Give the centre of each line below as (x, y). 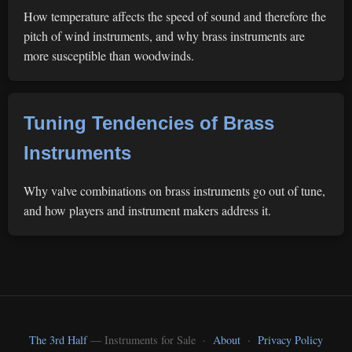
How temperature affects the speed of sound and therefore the (175, 16)
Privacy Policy (290, 340)
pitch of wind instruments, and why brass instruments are (164, 36)
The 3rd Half (58, 340)
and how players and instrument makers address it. (147, 210)
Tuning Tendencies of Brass (149, 123)
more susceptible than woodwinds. (109, 55)
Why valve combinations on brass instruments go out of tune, (174, 191)
